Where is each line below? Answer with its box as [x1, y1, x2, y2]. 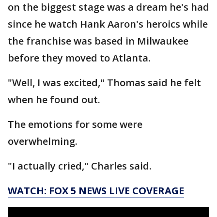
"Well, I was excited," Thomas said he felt [8, 76, 201, 89]
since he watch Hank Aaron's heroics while [8, 17, 208, 31]
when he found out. [8, 93, 100, 106]
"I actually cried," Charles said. [8, 159, 152, 172]
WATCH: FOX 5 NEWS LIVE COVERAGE [8, 184, 184, 197]
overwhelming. [8, 135, 80, 148]
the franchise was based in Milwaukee [8, 34, 188, 47]
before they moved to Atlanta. [8, 51, 151, 64]
